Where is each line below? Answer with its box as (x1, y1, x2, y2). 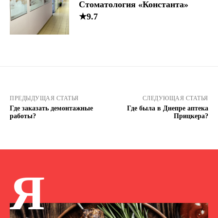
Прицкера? (173, 112, 208, 120)
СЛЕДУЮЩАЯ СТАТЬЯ (142, 94, 208, 102)
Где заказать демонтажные (10, 104, 93, 112)
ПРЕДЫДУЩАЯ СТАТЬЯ (10, 94, 79, 102)
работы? (10, 112, 36, 120)
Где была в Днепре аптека (127, 104, 208, 112)
